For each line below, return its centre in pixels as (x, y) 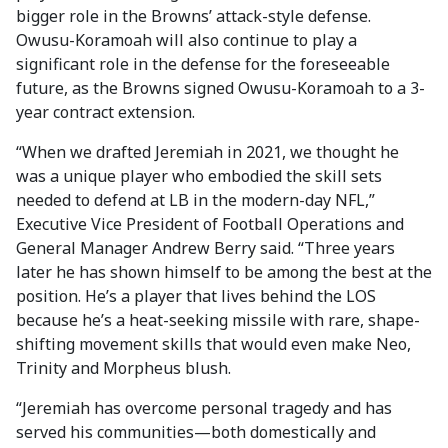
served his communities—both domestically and (196, 432)
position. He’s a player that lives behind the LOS (196, 296)
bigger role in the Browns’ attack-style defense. (193, 16)
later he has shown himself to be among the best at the (224, 272)
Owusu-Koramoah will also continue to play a (186, 40)
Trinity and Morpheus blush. (123, 368)
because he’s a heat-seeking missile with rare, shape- (218, 320)
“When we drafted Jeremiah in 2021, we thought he (207, 152)
